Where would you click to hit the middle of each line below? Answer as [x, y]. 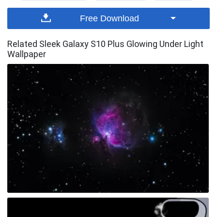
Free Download [110, 19]
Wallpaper [27, 54]
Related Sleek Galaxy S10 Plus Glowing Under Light [105, 44]
